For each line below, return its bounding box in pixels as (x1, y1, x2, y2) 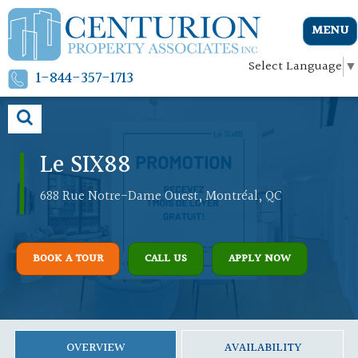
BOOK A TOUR (33, 250, 103, 268)
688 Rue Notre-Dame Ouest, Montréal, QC (40, 185, 282, 208)
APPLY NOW (229, 250, 291, 268)
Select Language (249, 57, 342, 77)
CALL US (145, 250, 187, 268)
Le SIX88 (40, 146, 131, 185)
